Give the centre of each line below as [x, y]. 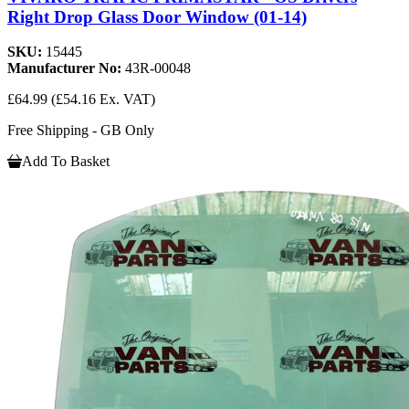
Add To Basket [66, 162]
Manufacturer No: [66, 68]
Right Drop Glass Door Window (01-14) [157, 16]
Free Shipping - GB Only [81, 131]
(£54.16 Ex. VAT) [103, 100]
